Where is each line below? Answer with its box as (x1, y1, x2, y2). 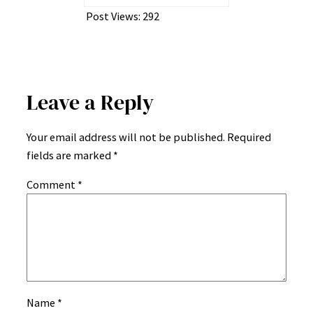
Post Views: (86, 9, 140, 24)
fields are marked (27, 148, 113, 163)
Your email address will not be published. (27, 130, 225, 145)
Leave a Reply (27, 87, 154, 117)
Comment (27, 177, 78, 192)
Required (227, 130, 271, 145)
